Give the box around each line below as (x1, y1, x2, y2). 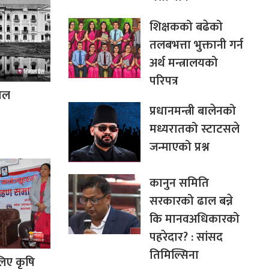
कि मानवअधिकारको (149, 208, 240, 229)
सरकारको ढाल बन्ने (149, 190, 233, 211)
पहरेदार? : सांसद (149, 226, 223, 247)
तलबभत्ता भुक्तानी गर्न (149, 34, 243, 55)
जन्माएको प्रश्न (149, 136, 210, 157)
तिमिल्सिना (149, 244, 199, 265)
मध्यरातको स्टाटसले (149, 118, 240, 139)
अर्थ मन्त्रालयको (149, 52, 218, 73)
